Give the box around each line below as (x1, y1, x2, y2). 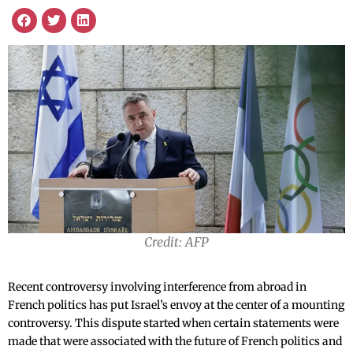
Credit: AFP (144, 234, 209, 251)
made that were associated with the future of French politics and (8, 334, 342, 349)
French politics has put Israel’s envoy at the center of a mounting (8, 298, 344, 313)
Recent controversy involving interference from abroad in (8, 280, 307, 295)
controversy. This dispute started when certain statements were (8, 316, 339, 331)
